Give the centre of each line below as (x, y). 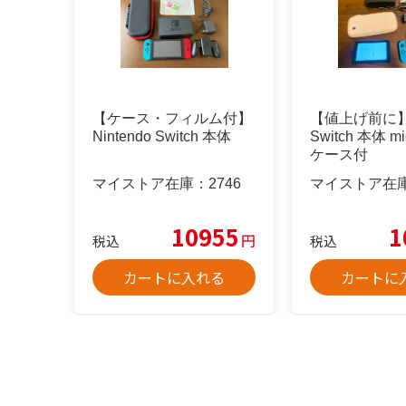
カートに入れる (174, 277)
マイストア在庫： (150, 183)
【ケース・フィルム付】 (172, 119)
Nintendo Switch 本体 (162, 137)
